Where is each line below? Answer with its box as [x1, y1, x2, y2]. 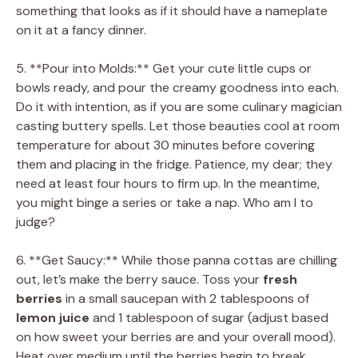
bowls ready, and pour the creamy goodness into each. [16, 78, 339, 96]
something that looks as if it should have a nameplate [16, 2, 328, 19]
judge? [16, 213, 55, 230]
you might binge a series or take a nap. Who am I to [16, 193, 313, 211]
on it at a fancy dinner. [16, 21, 146, 38]
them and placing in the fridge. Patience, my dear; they [16, 155, 332, 173]
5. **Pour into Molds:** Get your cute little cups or [16, 59, 312, 77]
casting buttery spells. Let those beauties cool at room [16, 117, 340, 134]
